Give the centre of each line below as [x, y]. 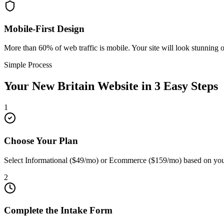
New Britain [63, 86]
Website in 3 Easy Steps [156, 86]
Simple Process [28, 65]
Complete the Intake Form [58, 210]
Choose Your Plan [41, 140]
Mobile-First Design [44, 28]
